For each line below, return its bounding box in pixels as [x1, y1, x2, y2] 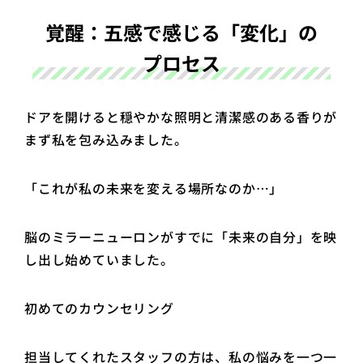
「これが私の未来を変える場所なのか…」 [24, 179, 287, 199]
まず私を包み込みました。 [24, 130, 188, 150]
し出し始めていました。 [24, 250, 174, 269]
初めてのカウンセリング [24, 298, 178, 318]
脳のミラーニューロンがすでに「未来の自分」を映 [24, 227, 338, 246]
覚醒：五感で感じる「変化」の [45, 18, 318, 47]
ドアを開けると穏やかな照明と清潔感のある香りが [24, 108, 338, 127]
